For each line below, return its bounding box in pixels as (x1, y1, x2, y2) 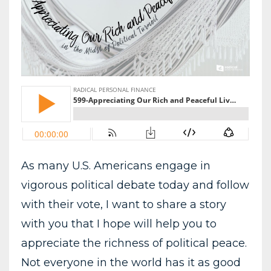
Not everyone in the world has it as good (21, 255, 241, 269)
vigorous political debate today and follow (21, 178, 249, 192)
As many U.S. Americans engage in (21, 158, 211, 172)
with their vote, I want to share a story (21, 197, 226, 211)
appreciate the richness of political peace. (21, 236, 247, 250)
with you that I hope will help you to (21, 217, 217, 230)
